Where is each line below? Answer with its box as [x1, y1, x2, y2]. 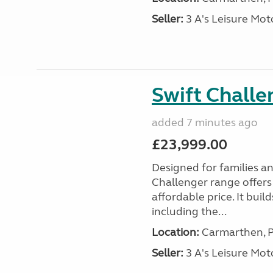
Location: [151, 225, 199, 239]
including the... [151, 205, 227, 218]
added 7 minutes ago [151, 116, 258, 129]
